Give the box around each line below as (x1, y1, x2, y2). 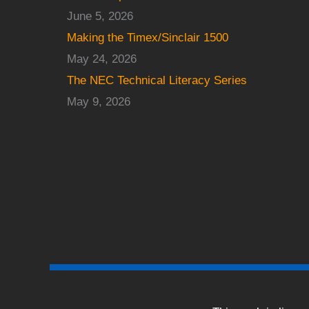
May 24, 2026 (67, 52, 137, 66)
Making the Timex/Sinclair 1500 (67, 31, 228, 44)
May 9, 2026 (67, 95, 130, 108)
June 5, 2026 (67, 10, 133, 23)
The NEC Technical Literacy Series (67, 74, 247, 87)
